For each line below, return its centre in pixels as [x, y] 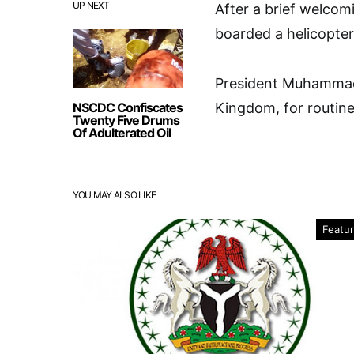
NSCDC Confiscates [128, 108]
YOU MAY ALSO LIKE [115, 195]
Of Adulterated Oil [122, 133]
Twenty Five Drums [126, 121]
